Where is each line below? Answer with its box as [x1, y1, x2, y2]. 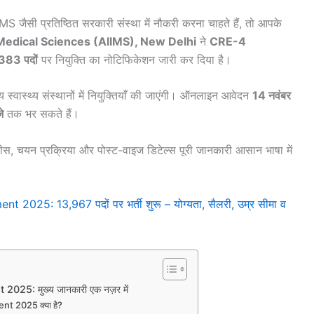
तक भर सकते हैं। [4, 107, 79, 121]
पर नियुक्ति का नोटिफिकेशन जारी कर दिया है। [38, 52, 231, 67]
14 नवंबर [252, 88, 291, 103]
